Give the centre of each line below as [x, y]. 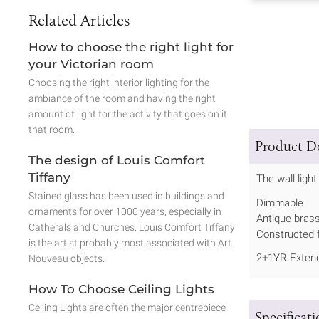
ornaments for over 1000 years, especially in [125, 211]
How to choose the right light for [131, 47]
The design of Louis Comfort [117, 160]
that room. [52, 129]
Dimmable [280, 203]
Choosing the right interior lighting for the [119, 82]
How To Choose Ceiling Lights [121, 289]
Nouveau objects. [67, 258]
